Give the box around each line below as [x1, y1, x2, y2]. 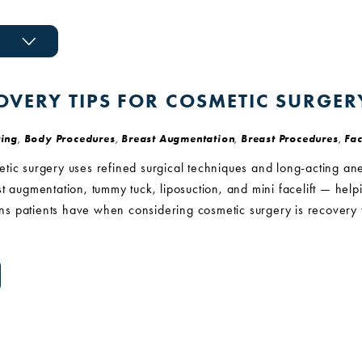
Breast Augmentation [121, 133, 235, 145]
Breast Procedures [241, 133, 339, 145]
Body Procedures [23, 133, 116, 145]
